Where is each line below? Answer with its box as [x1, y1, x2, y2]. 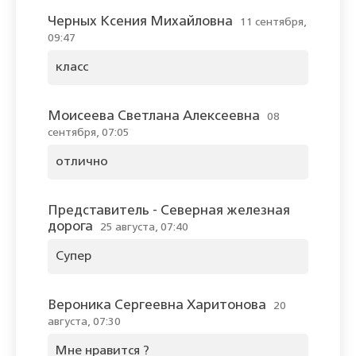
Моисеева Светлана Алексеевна [48, 110, 260, 124]
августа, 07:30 [48, 316, 121, 328]
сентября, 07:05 [48, 127, 130, 139]
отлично [56, 156, 108, 169]
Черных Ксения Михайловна [48, 15, 233, 29]
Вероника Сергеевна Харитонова [48, 299, 266, 313]
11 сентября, [240, 17, 307, 29]
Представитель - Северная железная [48, 204, 290, 219]
